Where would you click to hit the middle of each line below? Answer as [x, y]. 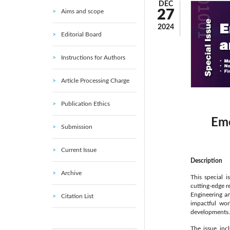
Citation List [77, 196]
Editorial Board [81, 34]
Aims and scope [82, 11]
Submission [77, 127]
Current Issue [79, 150]
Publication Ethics [85, 104]
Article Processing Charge [95, 81]
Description [206, 161]
